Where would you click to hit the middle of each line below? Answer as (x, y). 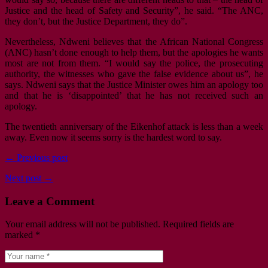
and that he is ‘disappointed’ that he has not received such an (134, 95)
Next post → (29, 178)
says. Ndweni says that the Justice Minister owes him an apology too (134, 84)
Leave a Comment (50, 201)
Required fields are (197, 224)
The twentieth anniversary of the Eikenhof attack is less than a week (134, 126)
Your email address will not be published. (83, 224)
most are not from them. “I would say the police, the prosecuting (134, 63)
